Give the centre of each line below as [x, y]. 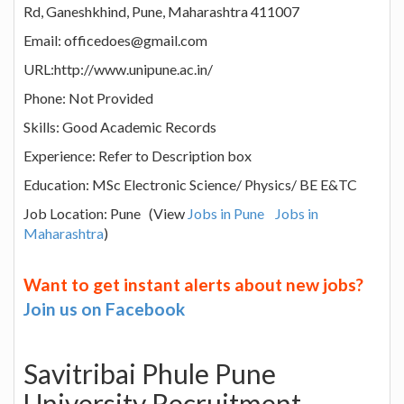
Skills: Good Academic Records [120, 126]
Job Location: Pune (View [106, 213]
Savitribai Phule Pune [150, 373]
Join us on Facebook [104, 308]
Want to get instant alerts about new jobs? [193, 284]
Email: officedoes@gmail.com [115, 40]
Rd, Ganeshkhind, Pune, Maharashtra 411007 [161, 11]
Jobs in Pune [226, 213]
